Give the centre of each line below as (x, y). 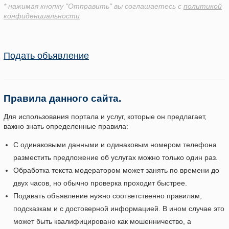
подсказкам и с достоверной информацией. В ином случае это (119, 209)
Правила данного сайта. (62, 99)
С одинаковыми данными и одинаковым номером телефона (115, 145)
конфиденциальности (42, 16)
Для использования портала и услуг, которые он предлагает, (105, 117)
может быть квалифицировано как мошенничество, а (102, 222)
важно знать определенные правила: (66, 127)
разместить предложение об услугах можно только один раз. (116, 158)
